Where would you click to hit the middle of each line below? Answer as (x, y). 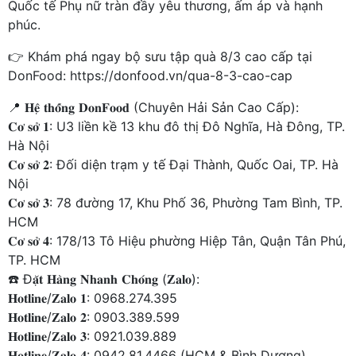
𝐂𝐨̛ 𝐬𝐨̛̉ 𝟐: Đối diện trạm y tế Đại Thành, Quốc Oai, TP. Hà (173, 164)
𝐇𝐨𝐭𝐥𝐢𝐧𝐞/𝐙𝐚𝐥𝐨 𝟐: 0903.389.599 (94, 317)
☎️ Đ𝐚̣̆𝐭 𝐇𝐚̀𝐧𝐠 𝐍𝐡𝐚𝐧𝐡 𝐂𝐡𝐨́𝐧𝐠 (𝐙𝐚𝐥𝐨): (104, 279)
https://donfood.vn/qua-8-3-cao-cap (181, 75)
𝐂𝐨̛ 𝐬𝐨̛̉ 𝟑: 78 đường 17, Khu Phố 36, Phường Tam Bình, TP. (175, 203)
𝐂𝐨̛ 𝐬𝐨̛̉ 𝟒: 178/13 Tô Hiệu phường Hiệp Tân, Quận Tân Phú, (177, 241)
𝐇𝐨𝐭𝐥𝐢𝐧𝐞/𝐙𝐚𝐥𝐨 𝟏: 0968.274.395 (93, 298)
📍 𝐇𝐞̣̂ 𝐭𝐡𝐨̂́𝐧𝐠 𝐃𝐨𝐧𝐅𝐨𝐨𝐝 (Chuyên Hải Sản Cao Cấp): (153, 107)
